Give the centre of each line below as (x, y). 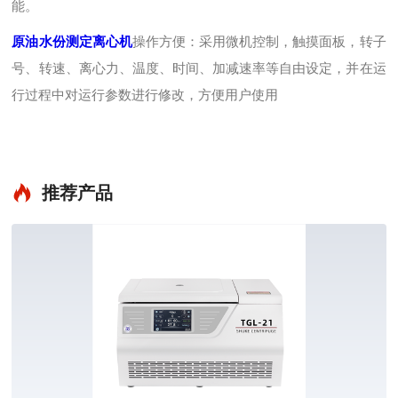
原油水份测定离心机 (72, 41)
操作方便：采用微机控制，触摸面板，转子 (259, 41)
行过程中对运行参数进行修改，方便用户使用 (145, 95)
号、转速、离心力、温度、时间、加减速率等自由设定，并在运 (199, 68)
